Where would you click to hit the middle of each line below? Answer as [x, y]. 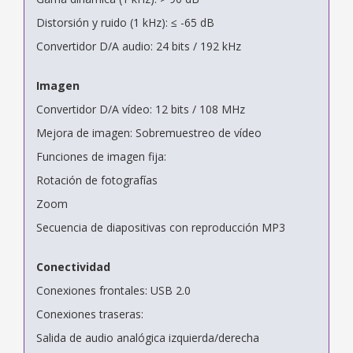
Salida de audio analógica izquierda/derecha [148, 337]
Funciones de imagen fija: [101, 156]
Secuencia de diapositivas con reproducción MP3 [161, 227]
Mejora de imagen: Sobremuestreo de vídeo [149, 132]
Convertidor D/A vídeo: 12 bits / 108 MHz [141, 109]
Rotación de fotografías [97, 180]
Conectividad [73, 266]
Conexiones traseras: [90, 314]
